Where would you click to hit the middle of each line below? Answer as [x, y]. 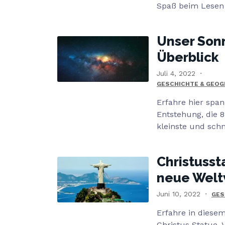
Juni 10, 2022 [179, 194]
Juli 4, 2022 [176, 73]
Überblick [188, 57]
